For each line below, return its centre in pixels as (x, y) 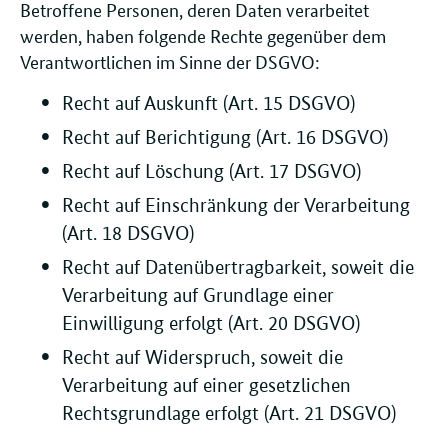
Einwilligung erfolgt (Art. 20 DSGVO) (211, 324)
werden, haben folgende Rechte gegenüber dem (203, 35)
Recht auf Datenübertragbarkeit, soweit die (238, 268)
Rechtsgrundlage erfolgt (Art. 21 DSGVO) (229, 414)
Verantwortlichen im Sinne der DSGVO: (174, 61)
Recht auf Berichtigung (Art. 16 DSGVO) (225, 138)
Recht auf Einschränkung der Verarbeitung (236, 206)
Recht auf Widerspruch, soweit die (202, 358)
